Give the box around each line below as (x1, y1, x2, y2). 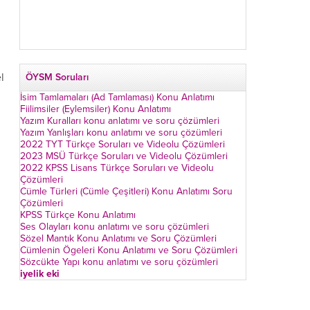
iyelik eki (20, 268, 60, 280)
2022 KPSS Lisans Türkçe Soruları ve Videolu (20, 162, 214, 174)
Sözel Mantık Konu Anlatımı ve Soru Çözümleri (20, 232, 217, 244)
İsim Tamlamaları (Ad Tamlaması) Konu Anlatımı (20, 91, 215, 103)
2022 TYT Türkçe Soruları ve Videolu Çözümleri (20, 138, 225, 150)
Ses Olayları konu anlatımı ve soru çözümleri (20, 221, 209, 232)
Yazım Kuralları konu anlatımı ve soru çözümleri (20, 115, 219, 127)
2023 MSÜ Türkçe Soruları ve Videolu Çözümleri (20, 150, 228, 162)
